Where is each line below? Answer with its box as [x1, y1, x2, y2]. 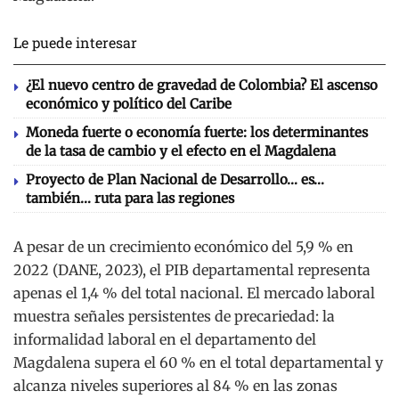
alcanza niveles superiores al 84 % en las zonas [13, 377, 338, 395]
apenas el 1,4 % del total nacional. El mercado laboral [13, 284, 375, 302]
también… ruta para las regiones [26, 190, 234, 207]
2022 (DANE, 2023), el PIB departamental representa [13, 261, 370, 279]
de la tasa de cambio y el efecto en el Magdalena [26, 142, 336, 159]
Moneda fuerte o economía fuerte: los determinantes [26, 124, 368, 141]
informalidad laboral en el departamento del [13, 330, 316, 348]
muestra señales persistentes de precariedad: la [13, 307, 335, 325]
